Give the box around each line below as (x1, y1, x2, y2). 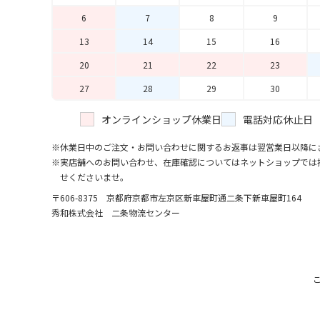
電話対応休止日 (243, 112, 313, 126)
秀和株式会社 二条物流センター (51, 206, 180, 219)
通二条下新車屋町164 (218, 191, 301, 204)
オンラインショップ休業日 (101, 112, 221, 126)
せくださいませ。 (60, 171, 129, 183)
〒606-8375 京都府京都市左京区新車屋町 (51, 191, 218, 204)
